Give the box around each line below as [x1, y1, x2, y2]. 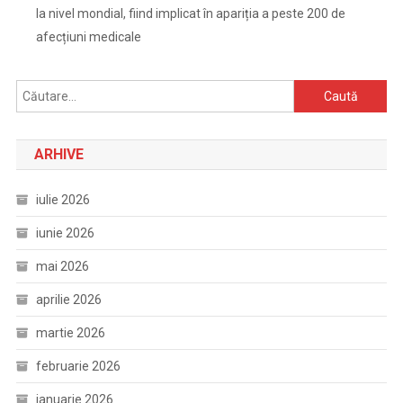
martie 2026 [35, 326, 105, 340]
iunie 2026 [35, 226, 94, 240]
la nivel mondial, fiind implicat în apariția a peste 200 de [35, 6, 345, 21]
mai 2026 [35, 259, 89, 273]
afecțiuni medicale [35, 30, 141, 44]
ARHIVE [33, 146, 84, 163]
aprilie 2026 [35, 292, 102, 307]
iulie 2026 [35, 193, 90, 207]
